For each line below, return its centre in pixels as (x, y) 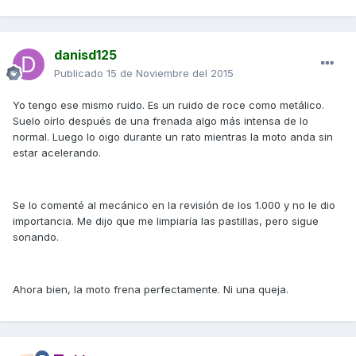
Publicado (80, 74)
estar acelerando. (57, 153)
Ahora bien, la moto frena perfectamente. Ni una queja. (151, 290)
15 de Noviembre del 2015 (170, 74)
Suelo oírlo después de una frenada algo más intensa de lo (161, 121)
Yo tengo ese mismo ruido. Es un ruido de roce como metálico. (168, 105)
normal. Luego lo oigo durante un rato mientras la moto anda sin (173, 137)
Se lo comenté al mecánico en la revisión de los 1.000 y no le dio (174, 205)
